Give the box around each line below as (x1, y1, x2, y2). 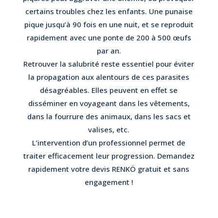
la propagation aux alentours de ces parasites (28, 72, 190, 82)
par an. (96, 46, 121, 56)
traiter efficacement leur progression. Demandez (23, 151, 195, 161)
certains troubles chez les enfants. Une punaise (25, 6, 193, 17)
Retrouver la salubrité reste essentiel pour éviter (23, 59, 195, 69)
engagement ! (84, 177, 133, 187)
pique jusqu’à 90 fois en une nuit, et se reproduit (24, 19, 194, 30)
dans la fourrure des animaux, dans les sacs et (27, 111, 191, 122)
